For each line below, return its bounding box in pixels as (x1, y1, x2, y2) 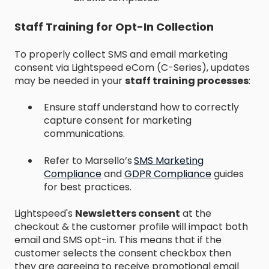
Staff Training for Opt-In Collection (14, 19, 214, 34)
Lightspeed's (14, 207, 75, 221)
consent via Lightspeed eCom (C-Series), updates (14, 60, 250, 74)
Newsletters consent (75, 207, 180, 221)
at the (180, 207, 211, 221)
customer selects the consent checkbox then (14, 246, 231, 261)
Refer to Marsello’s (44, 153, 132, 168)
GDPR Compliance (124, 166, 211, 181)
